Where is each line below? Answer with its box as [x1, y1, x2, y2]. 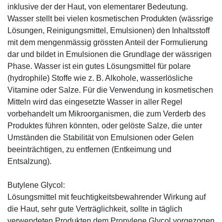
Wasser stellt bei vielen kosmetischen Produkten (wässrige [7, 14, 213, 23]
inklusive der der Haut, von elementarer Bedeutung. [7, 2, 188, 11]
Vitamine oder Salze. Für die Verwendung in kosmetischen [7, 85, 213, 94]
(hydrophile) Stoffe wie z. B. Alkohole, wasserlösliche [7, 73, 193, 82]
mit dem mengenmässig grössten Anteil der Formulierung [7, 38, 208, 47]
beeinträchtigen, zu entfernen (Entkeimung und [7, 145, 171, 154]
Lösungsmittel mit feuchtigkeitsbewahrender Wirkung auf [7, 192, 206, 201]
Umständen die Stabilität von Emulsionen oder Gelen [7, 133, 194, 142]
